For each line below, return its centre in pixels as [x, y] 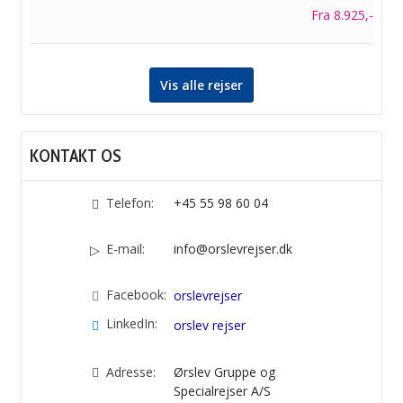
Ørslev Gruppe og [224, 372]
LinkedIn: [131, 324]
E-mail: [125, 249]
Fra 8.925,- [342, 15]
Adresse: [130, 372]
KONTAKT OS [76, 156]
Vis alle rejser [201, 85]
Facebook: [136, 295]
